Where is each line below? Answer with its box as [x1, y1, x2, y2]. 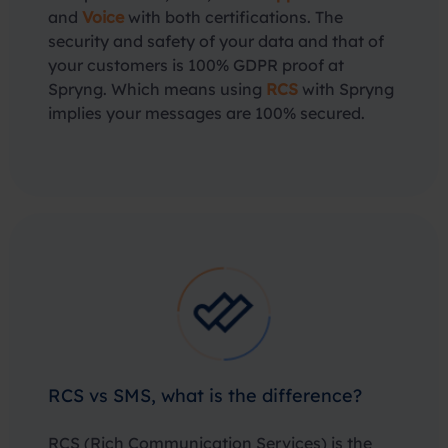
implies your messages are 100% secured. [48, 103, 365, 123]
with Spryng [298, 79, 394, 99]
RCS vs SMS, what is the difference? [48, 384, 362, 407]
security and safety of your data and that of [48, 31, 384, 51]
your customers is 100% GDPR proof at [48, 55, 344, 75]
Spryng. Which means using [48, 79, 266, 99]
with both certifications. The [124, 7, 343, 27]
